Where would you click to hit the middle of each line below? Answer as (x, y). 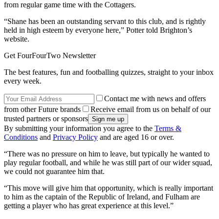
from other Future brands (42, 109)
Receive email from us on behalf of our (151, 109)
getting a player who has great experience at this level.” (89, 205)
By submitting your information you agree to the (79, 128)
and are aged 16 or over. (136, 137)
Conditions (21, 137)
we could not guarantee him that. (54, 171)
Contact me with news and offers (155, 98)
